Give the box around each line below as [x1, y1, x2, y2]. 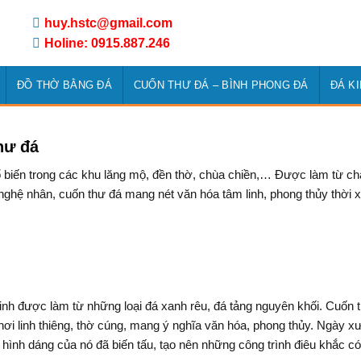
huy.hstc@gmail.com [44, 16, 172, 30]
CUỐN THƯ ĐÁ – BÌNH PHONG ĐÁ [133, 79, 309, 91]
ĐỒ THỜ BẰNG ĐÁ [17, 79, 112, 91]
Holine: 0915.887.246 [44, 36, 170, 50]
